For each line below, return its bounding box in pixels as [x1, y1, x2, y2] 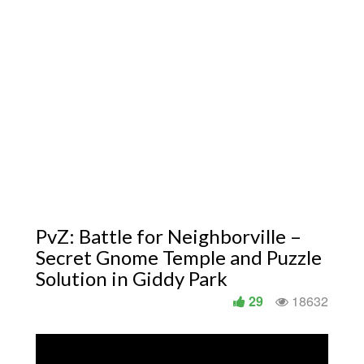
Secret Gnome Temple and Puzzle [36, 245, 322, 269]
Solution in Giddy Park [36, 266, 227, 290]
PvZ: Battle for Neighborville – [36, 224, 301, 248]
